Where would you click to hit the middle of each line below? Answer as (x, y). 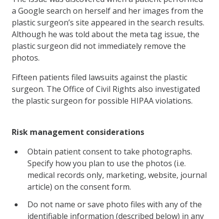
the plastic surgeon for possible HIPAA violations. (102, 100)
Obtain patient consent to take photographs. (110, 151)
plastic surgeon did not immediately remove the (99, 46)
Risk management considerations (78, 132)
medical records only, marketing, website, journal (117, 175)
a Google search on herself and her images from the (108, 11)
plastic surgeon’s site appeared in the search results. (108, 22)
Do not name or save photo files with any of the (115, 204)
